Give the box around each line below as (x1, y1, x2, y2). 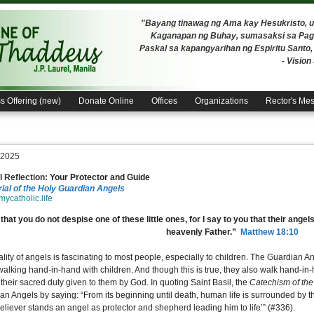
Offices (151, 96, 177, 106)
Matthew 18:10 (240, 227, 299, 237)
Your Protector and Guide (50, 172, 150, 182)
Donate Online (78, 96, 134, 106)
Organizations (195, 96, 248, 106)
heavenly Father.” (165, 227, 240, 237)
